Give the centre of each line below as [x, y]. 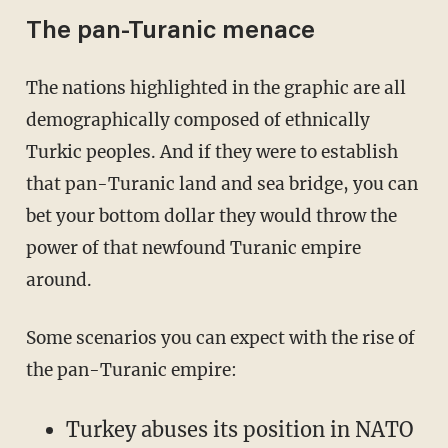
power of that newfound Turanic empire [193, 248]
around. [58, 280]
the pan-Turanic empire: [131, 370]
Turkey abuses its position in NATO [239, 430]
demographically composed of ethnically [197, 120]
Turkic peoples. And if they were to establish [211, 152]
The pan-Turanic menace [170, 33]
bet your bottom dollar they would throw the [211, 216]
